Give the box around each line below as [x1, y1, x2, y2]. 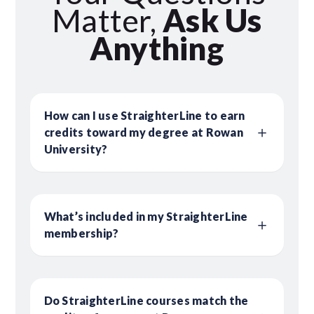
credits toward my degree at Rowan [43, 125, 243, 139]
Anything [89, 29, 224, 68]
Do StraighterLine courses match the [43, 294, 249, 308]
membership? [43, 226, 119, 240]
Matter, [52, 1, 156, 40]
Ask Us [163, 1, 262, 40]
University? [43, 142, 108, 156]
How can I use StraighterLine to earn [43, 109, 245, 123]
